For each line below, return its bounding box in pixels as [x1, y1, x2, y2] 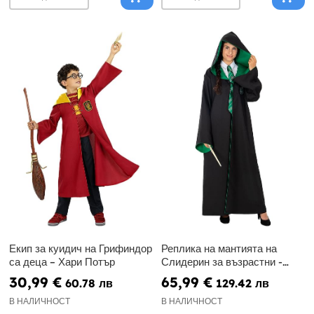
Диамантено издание [161, 268, 261, 282]
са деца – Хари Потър [9, 254, 115, 268]
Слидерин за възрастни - [161, 254, 282, 268]
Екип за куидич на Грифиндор [9, 241, 152, 255]
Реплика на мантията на [161, 241, 277, 255]
